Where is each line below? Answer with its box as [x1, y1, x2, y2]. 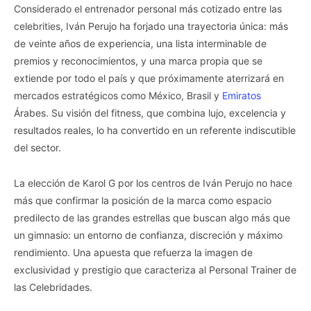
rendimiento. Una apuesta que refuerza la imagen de [14, 246, 253, 258]
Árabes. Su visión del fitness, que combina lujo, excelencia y [14, 106, 286, 119]
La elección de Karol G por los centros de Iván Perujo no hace [14, 176, 292, 189]
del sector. [14, 141, 61, 153]
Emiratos [222, 89, 261, 101]
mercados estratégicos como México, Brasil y [14, 89, 222, 101]
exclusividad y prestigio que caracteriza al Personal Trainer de [14, 263, 296, 276]
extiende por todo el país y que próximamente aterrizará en [14, 72, 284, 84]
